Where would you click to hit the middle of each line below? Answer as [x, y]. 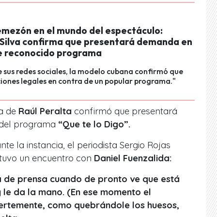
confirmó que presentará [124, 111]
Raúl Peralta [45, 111]
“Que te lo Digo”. [95, 124]
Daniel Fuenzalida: [133, 158]
